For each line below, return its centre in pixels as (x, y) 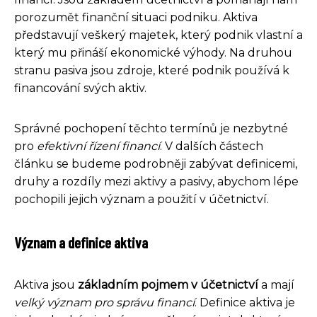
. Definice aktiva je (245, 302)
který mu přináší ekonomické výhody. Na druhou (153, 52)
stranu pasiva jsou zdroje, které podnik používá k (152, 70)
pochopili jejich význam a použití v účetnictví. (142, 199)
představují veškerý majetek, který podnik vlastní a (158, 35)
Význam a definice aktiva (81, 242)
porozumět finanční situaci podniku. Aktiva (136, 17)
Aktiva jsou (46, 284)
